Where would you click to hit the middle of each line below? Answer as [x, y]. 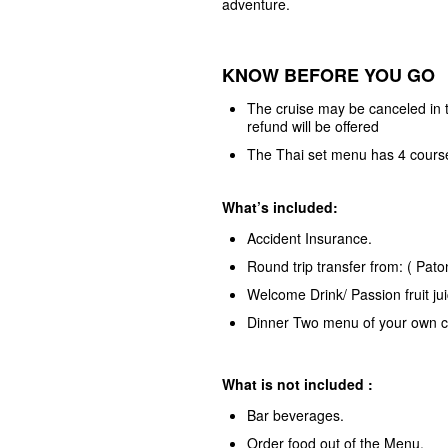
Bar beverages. [295, 415]
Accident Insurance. [309, 238]
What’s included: [280, 207]
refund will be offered [313, 126]
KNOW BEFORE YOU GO [328, 75]
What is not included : [297, 384]
